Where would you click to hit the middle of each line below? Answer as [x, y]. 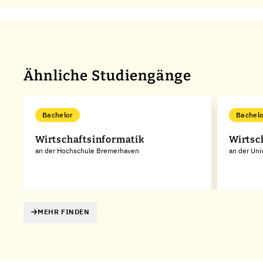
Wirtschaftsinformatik [90, 139]
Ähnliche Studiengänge [108, 76]
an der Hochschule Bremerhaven [87, 151]
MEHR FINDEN [64, 212]
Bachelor [58, 115]
